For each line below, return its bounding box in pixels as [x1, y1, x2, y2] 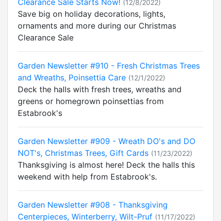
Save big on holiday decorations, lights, [18, 9, 165, 19]
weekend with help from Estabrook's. [18, 172, 157, 182]
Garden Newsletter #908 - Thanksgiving [18, 200, 168, 210]
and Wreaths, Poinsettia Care [18, 73, 126, 82]
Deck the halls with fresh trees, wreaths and [18, 84, 182, 94]
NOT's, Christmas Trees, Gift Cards [18, 148, 148, 158]
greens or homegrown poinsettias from [18, 96, 164, 106]
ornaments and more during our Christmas [18, 21, 176, 31]
